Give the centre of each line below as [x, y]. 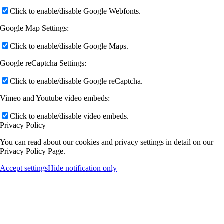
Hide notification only [82, 168]
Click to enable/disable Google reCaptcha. [76, 81]
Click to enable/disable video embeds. [69, 116]
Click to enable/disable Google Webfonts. [75, 11]
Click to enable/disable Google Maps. [69, 46]
